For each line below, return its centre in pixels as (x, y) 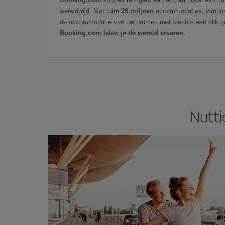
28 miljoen (137, 11)
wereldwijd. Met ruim (90, 11)
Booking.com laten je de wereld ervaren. (123, 33)
